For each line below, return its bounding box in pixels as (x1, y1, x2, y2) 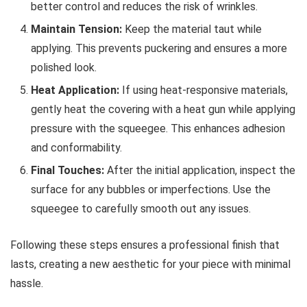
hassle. (10, 276, 43, 290)
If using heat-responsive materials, (119, 83, 288, 97)
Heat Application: (31, 83, 119, 97)
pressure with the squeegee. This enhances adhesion (31, 121, 285, 135)
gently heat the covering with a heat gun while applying (31, 102, 295, 116)
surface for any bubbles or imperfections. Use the (31, 182, 271, 196)
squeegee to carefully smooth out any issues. (31, 201, 251, 215)
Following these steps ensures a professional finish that (10, 238, 280, 251)
